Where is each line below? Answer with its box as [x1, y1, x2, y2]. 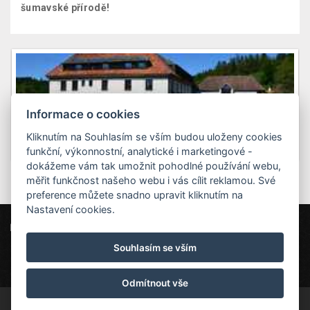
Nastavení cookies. [26, 203, 116, 215]
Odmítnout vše [122, 277, 188, 289]
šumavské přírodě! [21, 2, 110, 13]
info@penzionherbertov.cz [30, 244, 130, 254]
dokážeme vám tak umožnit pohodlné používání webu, [26, 159, 282, 172]
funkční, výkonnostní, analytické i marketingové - [26, 145, 253, 157]
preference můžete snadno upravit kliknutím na [26, 188, 244, 201]
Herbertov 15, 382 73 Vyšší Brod [133, 224, 254, 233]
